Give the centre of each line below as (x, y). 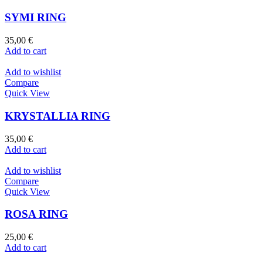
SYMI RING (36, 18)
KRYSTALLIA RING (58, 116)
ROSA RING (36, 214)
